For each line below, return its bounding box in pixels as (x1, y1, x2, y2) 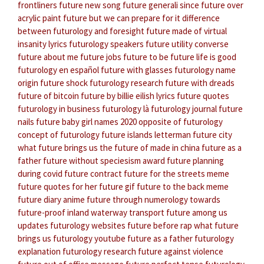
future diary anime (18, 194, 85, 206)
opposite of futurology (138, 116, 223, 128)
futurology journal (151, 103, 217, 115)
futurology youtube (53, 233, 126, 245)
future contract (64, 168, 122, 180)
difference (182, 12, 220, 24)
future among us (166, 207, 227, 219)
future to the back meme (137, 181, 229, 193)
